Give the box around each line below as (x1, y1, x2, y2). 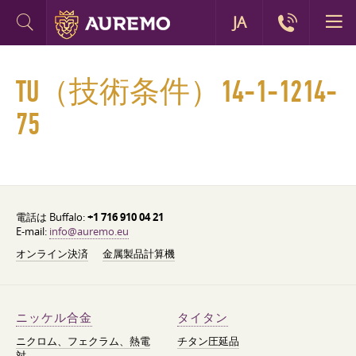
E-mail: (16, 224, 49, 238)
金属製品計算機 (103, 246, 175, 261)
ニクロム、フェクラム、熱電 (16, 334, 150, 348)
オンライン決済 (16, 246, 88, 261)
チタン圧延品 (176, 334, 239, 348)
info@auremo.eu (49, 224, 129, 238)
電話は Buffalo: (16, 210, 87, 224)
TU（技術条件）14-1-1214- (16, 74, 337, 110)
